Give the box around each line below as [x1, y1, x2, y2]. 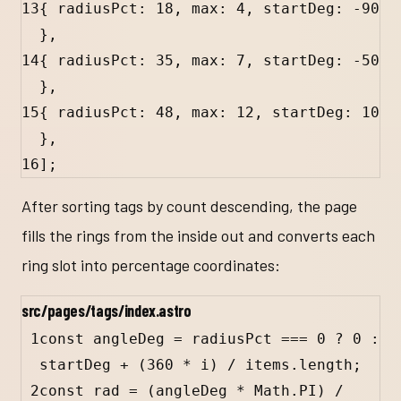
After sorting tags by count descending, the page [21, 195, 357, 216]
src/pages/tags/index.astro [21, 300, 192, 320]
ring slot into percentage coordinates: [21, 254, 280, 275]
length [299, 355, 353, 373]
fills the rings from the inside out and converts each [21, 225, 375, 245]
